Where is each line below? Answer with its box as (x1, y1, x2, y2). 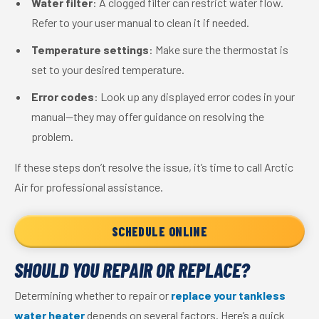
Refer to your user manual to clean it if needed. (31, 16, 249, 29)
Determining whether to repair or (14, 288, 171, 302)
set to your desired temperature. (31, 63, 184, 76)
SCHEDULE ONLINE (111, 224, 208, 239)
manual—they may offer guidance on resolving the (31, 110, 264, 123)
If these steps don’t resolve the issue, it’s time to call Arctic (14, 160, 293, 174)
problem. (31, 130, 73, 143)
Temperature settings (31, 43, 149, 56)
